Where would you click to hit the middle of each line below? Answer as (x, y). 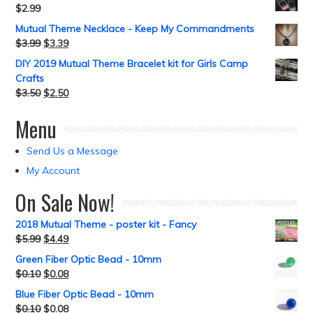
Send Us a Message (73, 151)
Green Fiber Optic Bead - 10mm (89, 260)
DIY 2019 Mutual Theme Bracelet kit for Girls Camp (132, 64)
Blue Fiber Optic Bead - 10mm (85, 294)
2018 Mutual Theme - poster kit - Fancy (106, 225)
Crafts (30, 79)
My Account (53, 171)
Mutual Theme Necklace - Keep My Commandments (135, 29)
